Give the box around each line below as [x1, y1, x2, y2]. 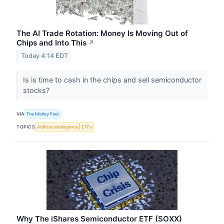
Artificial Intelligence [36, 124, 78, 130]
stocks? [23, 85, 52, 94]
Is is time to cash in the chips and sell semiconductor [23, 75, 202, 84]
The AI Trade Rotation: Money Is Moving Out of [16, 28, 188, 38]
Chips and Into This [16, 37, 87, 47]
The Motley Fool [26, 111, 59, 117]
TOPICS [16, 124, 35, 130]
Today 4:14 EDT [20, 52, 68, 60]
